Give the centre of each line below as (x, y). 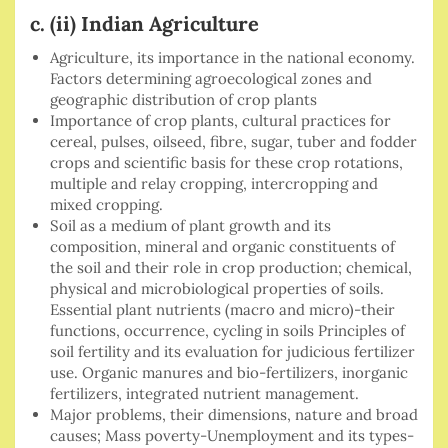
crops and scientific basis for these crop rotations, (226, 163)
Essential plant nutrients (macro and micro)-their (222, 310)
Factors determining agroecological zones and (211, 79)
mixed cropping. (106, 205)
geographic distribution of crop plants (183, 100)
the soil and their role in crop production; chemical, (231, 268)
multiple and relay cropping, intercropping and (214, 184)
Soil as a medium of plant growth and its (190, 226)
